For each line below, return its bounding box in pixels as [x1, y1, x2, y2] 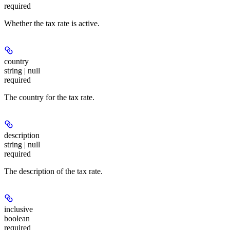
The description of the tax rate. [4, 166, 103, 176]
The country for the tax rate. [4, 92, 94, 102]
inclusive [4, 204, 33, 214]
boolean [4, 214, 30, 223]
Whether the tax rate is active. [4, 18, 100, 28]
